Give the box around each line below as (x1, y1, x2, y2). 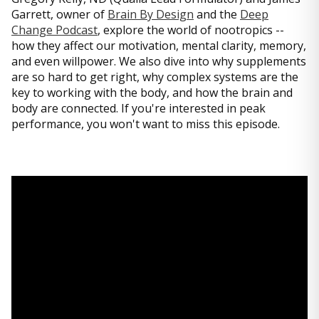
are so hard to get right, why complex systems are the (11, 69, 298, 85)
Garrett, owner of (11, 6, 108, 22)
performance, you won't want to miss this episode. (11, 116, 280, 132)
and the (194, 6, 240, 22)
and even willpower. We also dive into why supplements (11, 53, 306, 69)
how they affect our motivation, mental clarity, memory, (11, 38, 306, 53)
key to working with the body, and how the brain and (11, 85, 293, 100)
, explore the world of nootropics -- (98, 22, 284, 38)
